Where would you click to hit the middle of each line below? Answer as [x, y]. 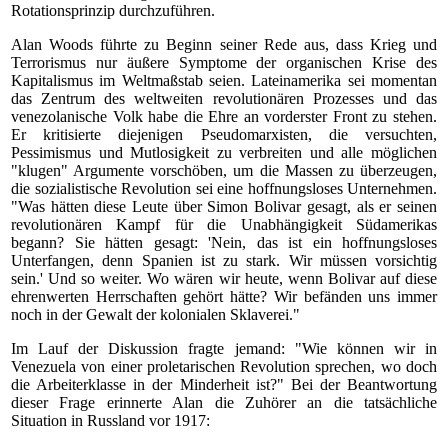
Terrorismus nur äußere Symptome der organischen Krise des [224, 62]
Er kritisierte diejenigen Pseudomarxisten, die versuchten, [224, 134]
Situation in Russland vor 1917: [110, 420]
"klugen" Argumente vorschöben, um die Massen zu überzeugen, [224, 170]
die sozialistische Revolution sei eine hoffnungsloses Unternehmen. [224, 188]
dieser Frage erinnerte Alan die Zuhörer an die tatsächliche [224, 402]
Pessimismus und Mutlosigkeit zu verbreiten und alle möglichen [224, 152]
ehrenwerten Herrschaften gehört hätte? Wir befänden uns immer [224, 296]
